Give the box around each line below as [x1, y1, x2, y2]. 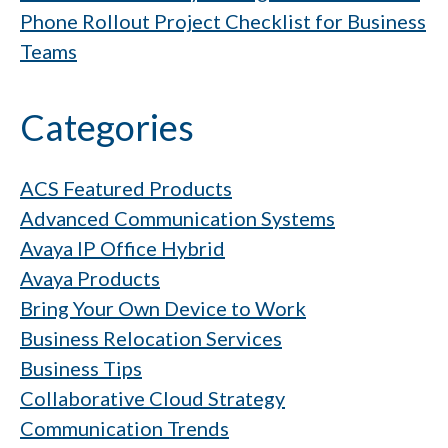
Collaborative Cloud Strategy [20, 386, 285, 411]
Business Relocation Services [20, 326, 282, 351]
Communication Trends [20, 416, 229, 441]
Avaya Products [20, 266, 160, 291]
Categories [20, 105, 194, 150]
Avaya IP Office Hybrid [20, 236, 225, 261]
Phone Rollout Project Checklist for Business [20, 9, 426, 34]
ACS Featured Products [20, 176, 232, 201]
